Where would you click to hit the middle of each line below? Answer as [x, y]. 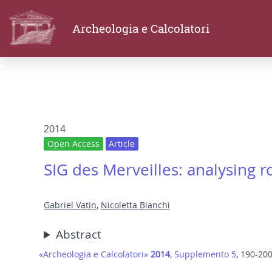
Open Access [73, 144]
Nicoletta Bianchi [135, 205]
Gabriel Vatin [70, 205]
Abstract [79, 235]
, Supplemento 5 [203, 254]
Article [122, 144]
